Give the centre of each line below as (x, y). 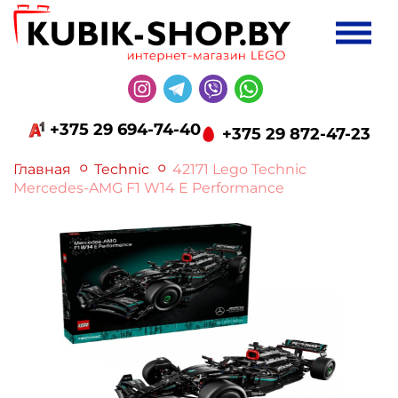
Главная (42, 169)
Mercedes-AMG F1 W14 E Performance (149, 187)
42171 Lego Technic (239, 169)
